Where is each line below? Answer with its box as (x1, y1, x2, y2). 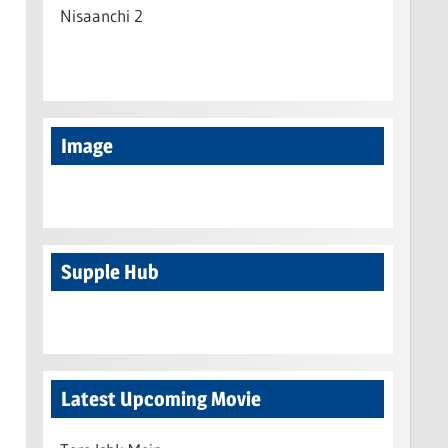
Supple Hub (61, 260, 159, 284)
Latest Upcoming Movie (61, 386, 261, 411)
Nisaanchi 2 (59, 4, 143, 26)
